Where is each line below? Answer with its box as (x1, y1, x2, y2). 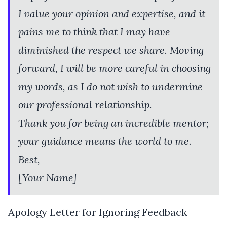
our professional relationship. (18, 98, 152, 111)
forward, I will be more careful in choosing (18, 61, 211, 74)
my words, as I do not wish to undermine (18, 80, 203, 93)
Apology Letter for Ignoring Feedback (8, 205, 187, 218)
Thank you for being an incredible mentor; (18, 116, 209, 129)
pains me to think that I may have (18, 25, 170, 38)
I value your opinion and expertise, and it (18, 7, 205, 20)
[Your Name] (18, 171, 77, 184)
